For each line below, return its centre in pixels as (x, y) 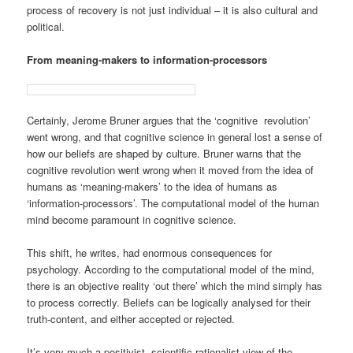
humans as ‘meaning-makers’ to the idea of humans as (152, 187)
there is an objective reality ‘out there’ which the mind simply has (175, 286)
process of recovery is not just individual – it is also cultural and (173, 9)
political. (46, 26)
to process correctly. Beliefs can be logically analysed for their (169, 303)
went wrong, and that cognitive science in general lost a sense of (175, 137)
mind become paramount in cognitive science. (132, 220)
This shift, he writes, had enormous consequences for (150, 253)
